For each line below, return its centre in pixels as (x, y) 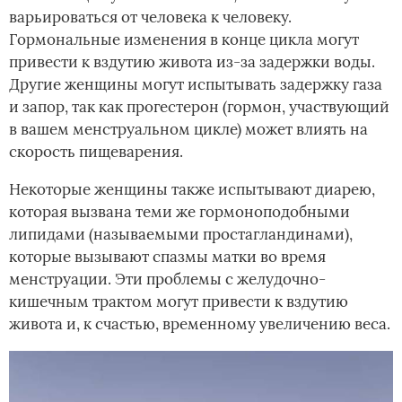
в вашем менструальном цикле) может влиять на (188, 129)
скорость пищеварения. (96, 151)
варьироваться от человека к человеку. (150, 17)
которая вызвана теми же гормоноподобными (179, 211)
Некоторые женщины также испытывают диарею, (192, 189)
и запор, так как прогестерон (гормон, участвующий (199, 106)
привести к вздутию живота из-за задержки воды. (192, 61)
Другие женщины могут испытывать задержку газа (196, 84)
